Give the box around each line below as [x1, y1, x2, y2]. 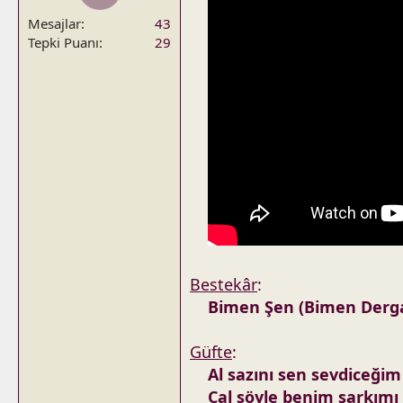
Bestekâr [190, 273, 257, 295]
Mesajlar [28, 14, 81, 32]
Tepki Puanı [28, 33, 99, 51]
